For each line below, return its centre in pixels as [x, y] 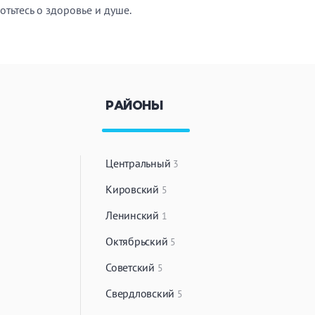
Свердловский [141, 293]
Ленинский [134, 215]
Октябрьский [138, 241]
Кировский [134, 189]
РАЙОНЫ [134, 106]
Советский [131, 267]
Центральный [140, 163]
